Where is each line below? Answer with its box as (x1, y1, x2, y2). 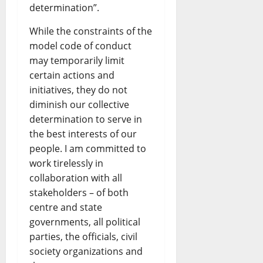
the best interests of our (29, 127, 137, 141)
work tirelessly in (29, 157, 103, 170)
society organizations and (29, 245, 143, 258)
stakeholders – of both (29, 186, 129, 200)
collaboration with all (29, 171, 122, 185)
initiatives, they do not (29, 83, 127, 97)
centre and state (29, 201, 102, 214)
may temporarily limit (29, 54, 124, 68)
